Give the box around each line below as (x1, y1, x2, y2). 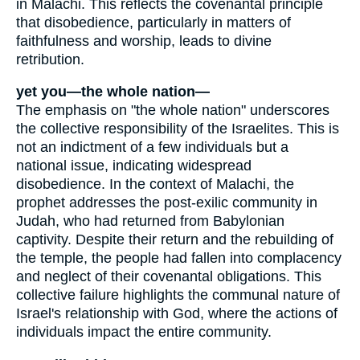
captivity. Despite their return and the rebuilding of (16, 231, 333, 248)
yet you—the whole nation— (16, 84, 210, 100)
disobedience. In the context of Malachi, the (16, 176, 294, 193)
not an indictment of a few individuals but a (16, 139, 288, 156)
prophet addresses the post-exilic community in (16, 194, 317, 211)
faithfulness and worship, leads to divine (16, 32, 272, 49)
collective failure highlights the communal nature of (16, 287, 340, 304)
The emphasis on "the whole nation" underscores (16, 102, 329, 119)
